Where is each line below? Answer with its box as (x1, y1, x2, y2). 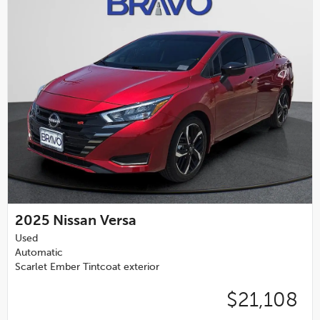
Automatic (15, 247, 63, 258)
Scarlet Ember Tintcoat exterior (15, 261, 159, 272)
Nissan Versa (53, 214, 136, 229)
